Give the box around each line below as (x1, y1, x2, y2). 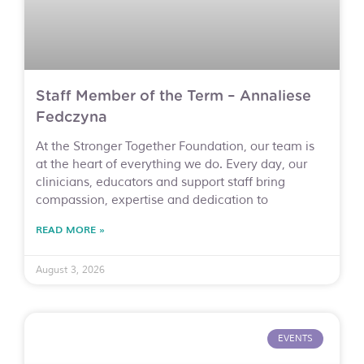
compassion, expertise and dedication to (36, 192, 268, 208)
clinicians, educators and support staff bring (36, 174, 285, 190)
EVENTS (277, 332, 313, 344)
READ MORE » (36, 221, 105, 236)
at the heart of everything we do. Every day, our (36, 156, 307, 172)
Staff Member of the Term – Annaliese (36, 89, 311, 104)
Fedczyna (36, 110, 107, 125)
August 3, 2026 (36, 263, 105, 276)
